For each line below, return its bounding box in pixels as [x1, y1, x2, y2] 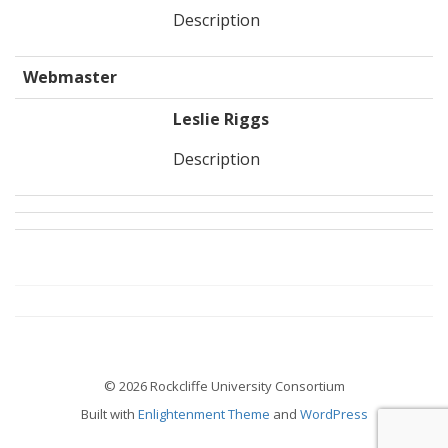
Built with [80, 405, 138, 423]
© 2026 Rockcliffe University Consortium [103, 377, 345, 395]
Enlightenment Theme [137, 405, 270, 423]
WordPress [299, 405, 368, 423]
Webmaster [23, 66, 117, 88]
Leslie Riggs [173, 108, 269, 130]
